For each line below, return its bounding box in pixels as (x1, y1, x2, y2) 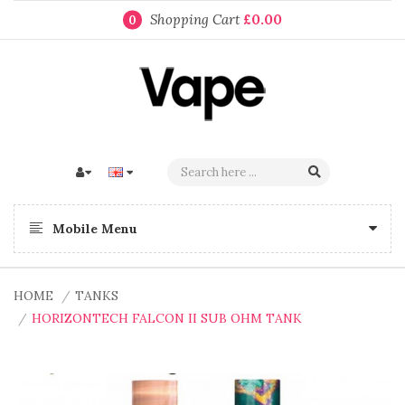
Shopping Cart (150, 11, 243, 28)
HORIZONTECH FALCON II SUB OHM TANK (32, 310, 302, 326)
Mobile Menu (52, 221, 137, 237)
